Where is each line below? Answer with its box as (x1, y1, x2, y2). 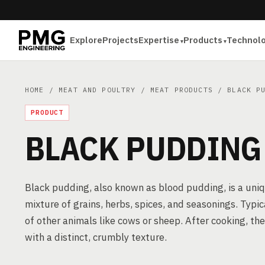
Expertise (138, 34, 180, 46)
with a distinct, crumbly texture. (25, 231, 167, 244)
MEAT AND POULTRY (59, 85, 136, 94)
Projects (102, 34, 139, 46)
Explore (70, 34, 103, 46)
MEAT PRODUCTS (150, 85, 213, 94)
